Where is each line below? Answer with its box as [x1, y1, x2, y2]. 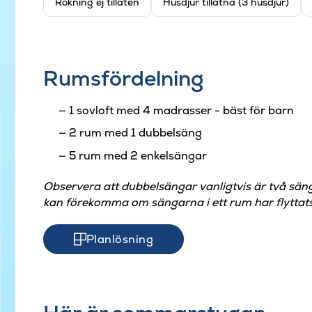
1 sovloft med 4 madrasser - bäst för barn [68, 102, 294, 118]
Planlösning [86, 232, 154, 247]
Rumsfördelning [43, 64, 203, 92]
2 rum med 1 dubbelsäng [68, 125, 202, 141]
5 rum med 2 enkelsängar [68, 148, 207, 163]
